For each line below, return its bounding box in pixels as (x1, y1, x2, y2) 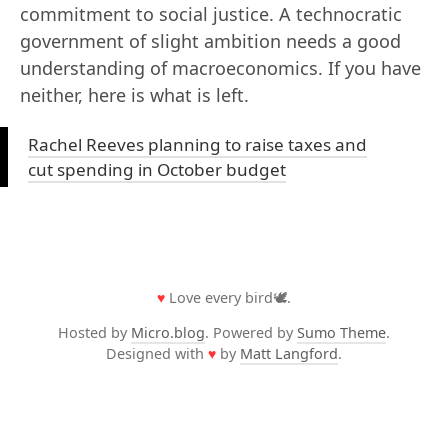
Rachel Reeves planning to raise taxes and (28, 133, 367, 156)
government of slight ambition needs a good (20, 29, 401, 53)
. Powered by (205, 323, 297, 343)
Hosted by (58, 323, 131, 343)
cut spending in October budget (28, 158, 286, 181)
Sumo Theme (297, 323, 386, 343)
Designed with (106, 344, 208, 364)
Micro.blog (131, 323, 205, 343)
